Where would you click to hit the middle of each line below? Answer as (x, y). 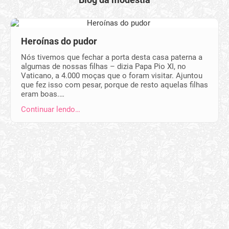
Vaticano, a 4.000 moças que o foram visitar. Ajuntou (112, 76)
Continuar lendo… (51, 109)
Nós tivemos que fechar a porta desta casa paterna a (112, 57)
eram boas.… (43, 94)
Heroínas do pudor (59, 41)
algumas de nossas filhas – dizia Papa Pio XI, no (104, 66)
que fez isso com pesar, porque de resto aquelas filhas (114, 85)
